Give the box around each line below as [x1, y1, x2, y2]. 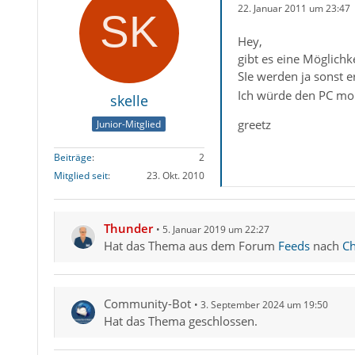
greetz [237, 116, 271, 133]
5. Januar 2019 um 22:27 [162, 223, 269, 237]
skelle [109, 91, 148, 110]
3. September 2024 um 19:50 [200, 298, 328, 312]
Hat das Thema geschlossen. [103, 313, 258, 330]
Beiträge [53, 151, 92, 165]
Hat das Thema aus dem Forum [103, 238, 278, 254]
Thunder [103, 220, 153, 237]
